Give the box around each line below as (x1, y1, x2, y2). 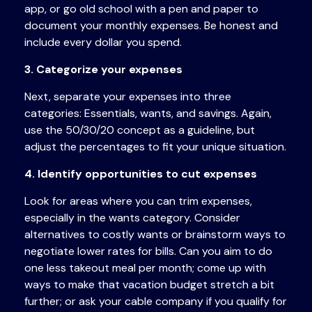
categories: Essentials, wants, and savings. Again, (24, 106, 272, 121)
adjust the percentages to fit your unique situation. (24, 139, 286, 155)
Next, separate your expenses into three (24, 89, 231, 104)
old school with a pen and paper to (77, 1, 258, 17)
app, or (24, 1, 63, 17)
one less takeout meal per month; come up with (24, 260, 266, 276)
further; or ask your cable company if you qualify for (24, 294, 287, 309)
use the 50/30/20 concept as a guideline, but (24, 123, 255, 138)
